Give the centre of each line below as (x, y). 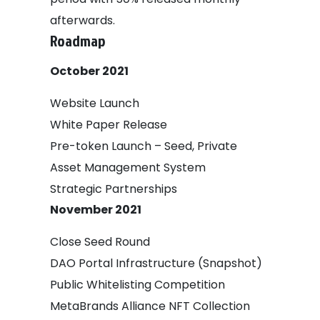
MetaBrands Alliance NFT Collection (150, 306)
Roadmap (79, 40)
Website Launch (95, 103)
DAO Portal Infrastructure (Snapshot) (156, 263)
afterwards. (84, 20)
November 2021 (96, 209)
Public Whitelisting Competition (137, 284)
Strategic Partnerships (114, 189)
